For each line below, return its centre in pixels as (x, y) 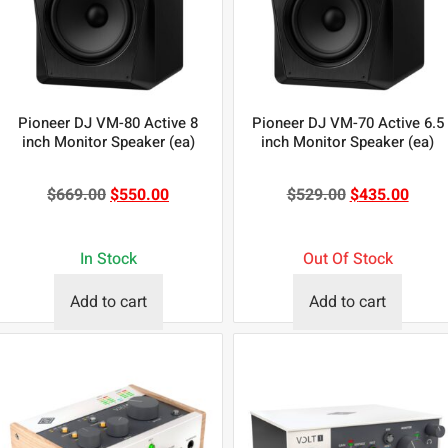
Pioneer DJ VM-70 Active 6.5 (347, 123)
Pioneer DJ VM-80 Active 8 (108, 123)
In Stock (108, 259)
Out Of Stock (347, 259)
